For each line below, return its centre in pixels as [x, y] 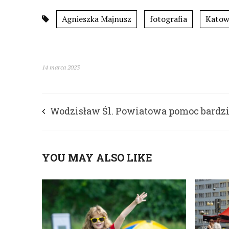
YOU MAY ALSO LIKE [97, 157]
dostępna [62, 136]
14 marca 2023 [61, 67]
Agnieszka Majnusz [97, 19]
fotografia [168, 19]
